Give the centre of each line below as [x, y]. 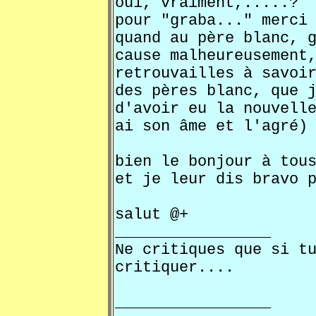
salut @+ [152, 215]
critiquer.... [175, 268]
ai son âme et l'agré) [211, 127]
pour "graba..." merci [211, 21]
